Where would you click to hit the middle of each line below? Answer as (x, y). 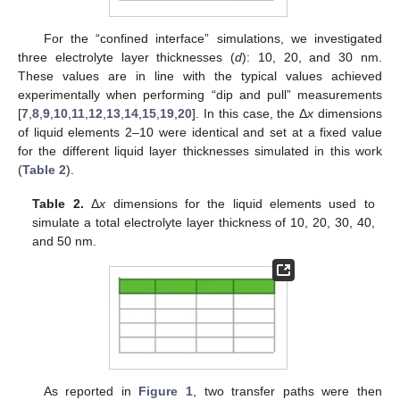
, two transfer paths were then (288, 391)
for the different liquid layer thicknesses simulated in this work (200, 150)
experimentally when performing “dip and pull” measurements (200, 94)
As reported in (91, 391)
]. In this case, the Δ (250, 113)
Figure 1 (166, 391)
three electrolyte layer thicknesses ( (127, 57)
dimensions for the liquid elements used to (240, 204)
